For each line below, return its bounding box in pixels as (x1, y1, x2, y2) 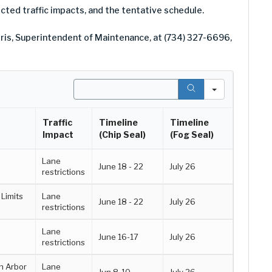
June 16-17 (98, 232, 139, 242)
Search (73, 79, 104, 89)
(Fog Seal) (170, 129, 214, 140)
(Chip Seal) (99, 129, 146, 140)
